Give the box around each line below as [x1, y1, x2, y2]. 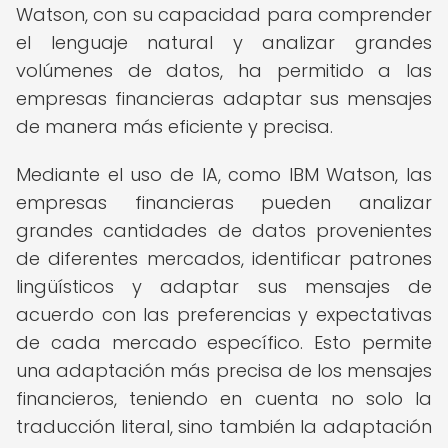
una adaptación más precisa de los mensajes [16, 358, 432, 383]
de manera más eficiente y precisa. [16, 114, 333, 139]
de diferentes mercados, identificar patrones [16, 246, 432, 271]
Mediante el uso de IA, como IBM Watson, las [16, 162, 432, 187]
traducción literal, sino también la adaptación [16, 414, 432, 439]
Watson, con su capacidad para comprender [16, 2, 432, 27]
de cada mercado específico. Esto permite [16, 330, 432, 355]
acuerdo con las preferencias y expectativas [16, 302, 432, 327]
